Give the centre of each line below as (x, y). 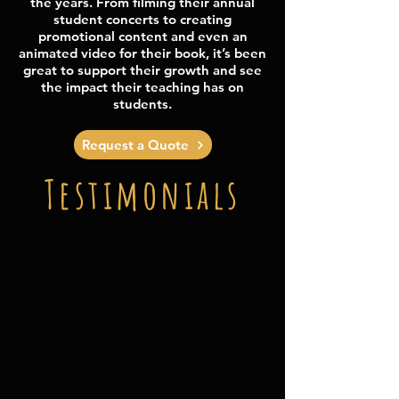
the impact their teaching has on (142, 87)
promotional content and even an (142, 36)
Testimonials (142, 194)
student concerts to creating (142, 19)
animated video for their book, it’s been (142, 53)
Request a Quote (135, 145)
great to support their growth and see (142, 70)
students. (142, 104)
